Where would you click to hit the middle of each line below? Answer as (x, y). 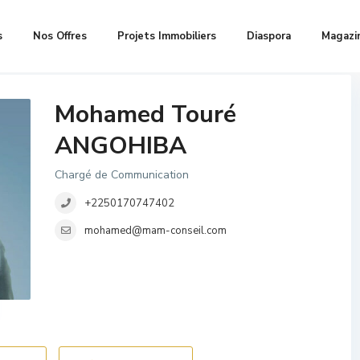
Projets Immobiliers (167, 36)
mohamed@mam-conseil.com (155, 231)
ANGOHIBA (121, 146)
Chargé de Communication (122, 175)
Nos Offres (60, 36)
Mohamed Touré (145, 115)
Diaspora (269, 36)
